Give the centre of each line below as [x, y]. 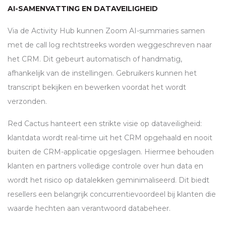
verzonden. [27, 102]
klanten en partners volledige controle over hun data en [105, 166]
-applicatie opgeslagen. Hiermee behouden [137, 152]
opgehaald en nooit [177, 138]
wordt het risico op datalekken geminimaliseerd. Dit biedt [108, 180]
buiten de [25, 152]
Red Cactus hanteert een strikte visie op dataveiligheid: [105, 124]
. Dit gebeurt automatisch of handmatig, [111, 59]
